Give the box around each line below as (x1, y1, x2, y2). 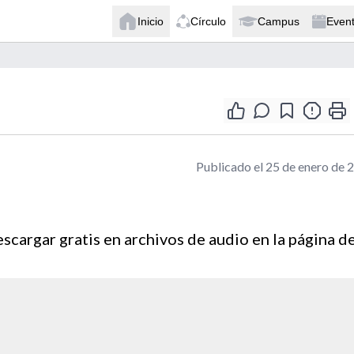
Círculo (190, 14, 226, 28)
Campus (258, 14, 299, 28)
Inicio (137, 14, 164, 28)
